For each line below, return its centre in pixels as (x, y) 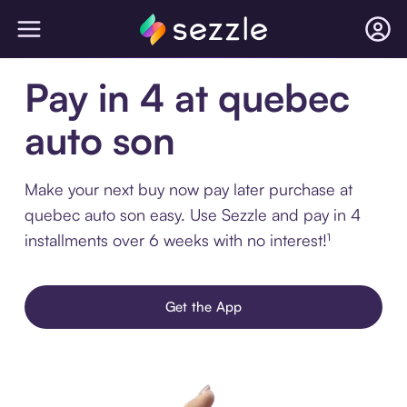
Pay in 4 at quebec (187, 97)
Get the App (203, 307)
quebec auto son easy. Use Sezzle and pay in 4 (192, 214)
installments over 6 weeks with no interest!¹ (177, 240)
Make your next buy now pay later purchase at (188, 189)
